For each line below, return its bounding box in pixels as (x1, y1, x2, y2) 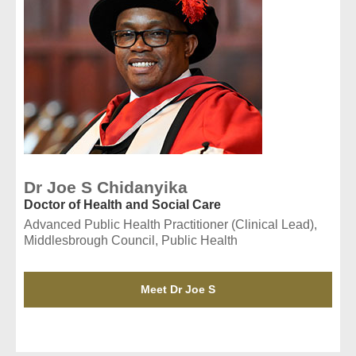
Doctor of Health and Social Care (24, 197, 221, 211)
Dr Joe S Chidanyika (24, 177, 188, 196)
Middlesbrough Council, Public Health (24, 233, 238, 247)
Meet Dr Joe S (141, 282, 215, 296)
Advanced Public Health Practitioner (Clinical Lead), (24, 217, 317, 231)
